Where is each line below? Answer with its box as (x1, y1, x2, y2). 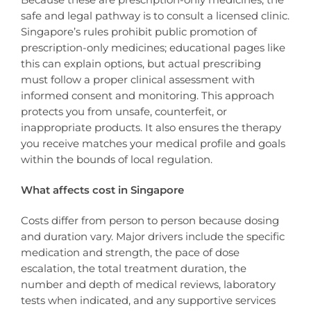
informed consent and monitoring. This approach (21, 88, 274, 102)
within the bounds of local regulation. (21, 152, 212, 166)
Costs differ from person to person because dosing (21, 214, 279, 228)
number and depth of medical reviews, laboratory (21, 278, 276, 292)
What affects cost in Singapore (21, 183, 184, 197)
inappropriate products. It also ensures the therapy (21, 120, 281, 134)
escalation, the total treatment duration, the (21, 262, 246, 276)
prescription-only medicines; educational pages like (21, 40, 285, 54)
